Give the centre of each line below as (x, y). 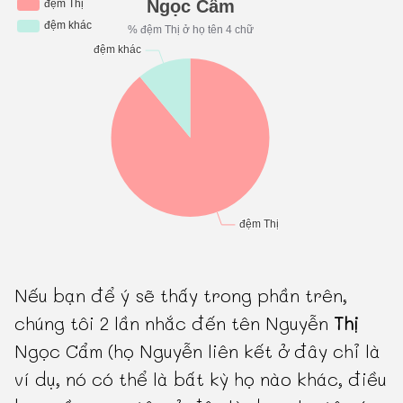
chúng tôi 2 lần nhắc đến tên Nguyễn (175, 323)
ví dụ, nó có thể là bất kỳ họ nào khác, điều (201, 379)
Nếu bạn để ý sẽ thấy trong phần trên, (181, 296)
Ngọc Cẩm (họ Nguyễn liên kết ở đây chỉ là (198, 351)
